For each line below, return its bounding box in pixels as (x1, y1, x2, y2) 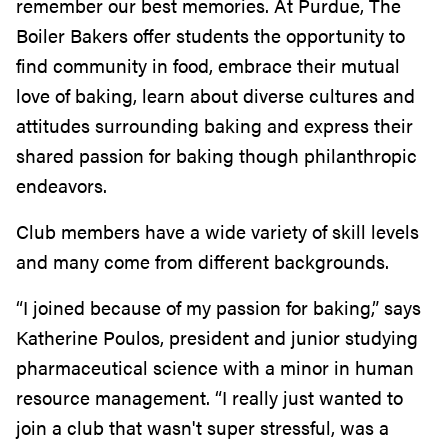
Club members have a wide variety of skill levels (16, 218, 419, 246)
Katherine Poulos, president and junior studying (16, 324, 418, 352)
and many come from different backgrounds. (16, 248, 394, 276)
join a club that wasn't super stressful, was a (16, 414, 389, 442)
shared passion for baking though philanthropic (16, 142, 417, 170)
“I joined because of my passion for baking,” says (16, 294, 421, 322)
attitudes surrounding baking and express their (16, 112, 413, 140)
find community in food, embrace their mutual (16, 52, 400, 80)
